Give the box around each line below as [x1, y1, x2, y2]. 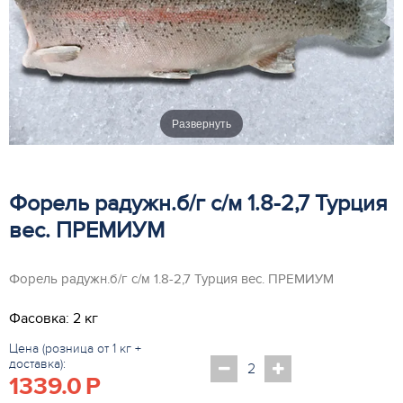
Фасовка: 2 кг [9, 309, 98, 327]
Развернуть [172, 115, 231, 131]
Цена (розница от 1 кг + [9, 340, 141, 356]
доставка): [9, 355, 66, 372]
